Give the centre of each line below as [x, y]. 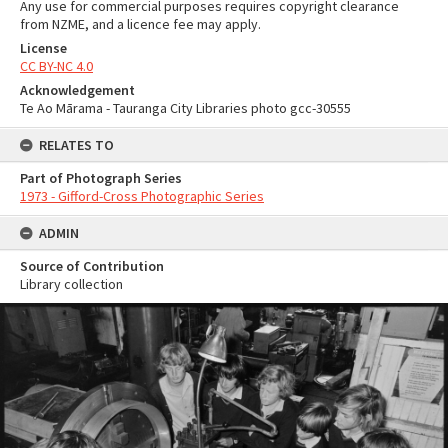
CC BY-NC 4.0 [56, 66]
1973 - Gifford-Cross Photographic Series [142, 196]
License [43, 48]
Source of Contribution [92, 266]
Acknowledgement [77, 90]
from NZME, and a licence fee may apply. [140, 24]
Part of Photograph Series [101, 178]
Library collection [71, 284]
